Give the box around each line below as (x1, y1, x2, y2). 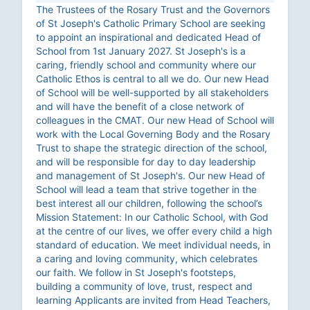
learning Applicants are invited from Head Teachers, (36, 294, 271, 307)
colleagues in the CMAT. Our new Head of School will (36, 114, 274, 127)
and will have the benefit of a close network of (36, 100, 244, 113)
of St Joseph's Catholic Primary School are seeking (36, 17, 266, 30)
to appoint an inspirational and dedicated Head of (36, 31, 261, 44)
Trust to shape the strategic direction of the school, (36, 142, 267, 154)
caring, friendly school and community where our (36, 59, 256, 71)
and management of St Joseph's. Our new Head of (36, 170, 265, 182)
